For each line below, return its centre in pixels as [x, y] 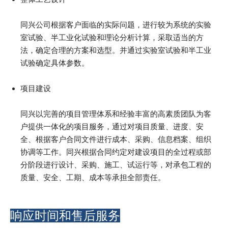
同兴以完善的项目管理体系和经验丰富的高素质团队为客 [116, 113]
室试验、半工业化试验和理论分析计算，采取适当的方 [112, 37]
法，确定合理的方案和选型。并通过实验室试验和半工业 [116, 50]
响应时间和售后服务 [65, 215]
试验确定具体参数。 [55, 63]
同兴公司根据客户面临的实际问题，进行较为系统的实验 [116, 24]
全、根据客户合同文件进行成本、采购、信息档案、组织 [116, 139]
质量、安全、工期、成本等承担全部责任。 [93, 177]
